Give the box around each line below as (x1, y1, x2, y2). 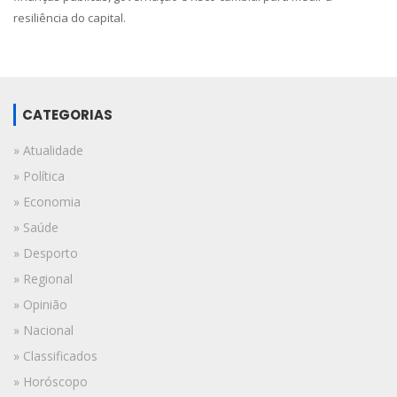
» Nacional (13, 321, 74, 339)
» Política (13, 167, 65, 184)
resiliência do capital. (13, 9, 126, 26)
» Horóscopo (13, 372, 88, 390)
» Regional (13, 269, 73, 287)
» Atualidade (13, 141, 83, 159)
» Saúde (13, 218, 58, 236)
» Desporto (13, 244, 78, 261)
